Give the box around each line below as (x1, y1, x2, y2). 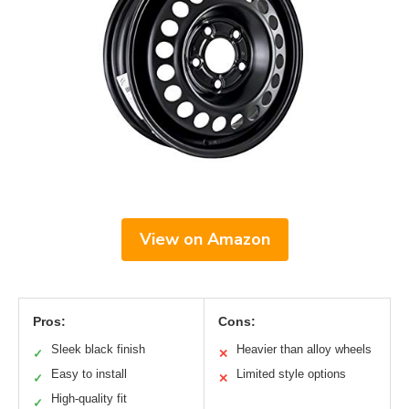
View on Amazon (139, 228, 270, 251)
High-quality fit (51, 392, 127, 406)
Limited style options (236, 367, 346, 382)
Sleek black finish (51, 342, 145, 357)
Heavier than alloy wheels (236, 342, 372, 357)
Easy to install (51, 367, 127, 382)
